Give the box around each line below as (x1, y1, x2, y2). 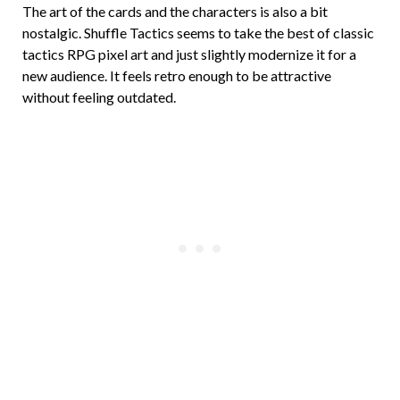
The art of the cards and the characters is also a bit (22, 2, 328, 20)
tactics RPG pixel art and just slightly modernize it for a (22, 45, 356, 62)
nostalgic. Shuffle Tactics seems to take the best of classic (22, 23, 374, 41)
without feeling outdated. (22, 87, 176, 105)
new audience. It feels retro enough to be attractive (22, 66, 331, 84)
